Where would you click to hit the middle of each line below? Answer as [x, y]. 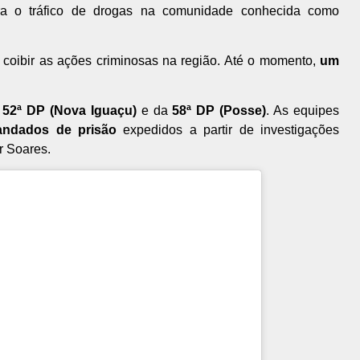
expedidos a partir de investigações [228, 130]
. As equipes [303, 111]
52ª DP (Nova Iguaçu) [70, 111]
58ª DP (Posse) [219, 111]
